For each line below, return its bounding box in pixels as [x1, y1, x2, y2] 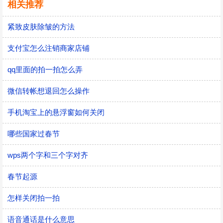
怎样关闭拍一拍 [7, 194, 60, 202]
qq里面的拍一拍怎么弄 [7, 65, 83, 74]
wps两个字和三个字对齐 [7, 151, 88, 159]
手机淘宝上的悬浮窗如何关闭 [7, 108, 105, 116]
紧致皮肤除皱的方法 [7, 22, 75, 31]
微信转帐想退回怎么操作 [7, 87, 90, 95]
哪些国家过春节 [7, 129, 60, 138]
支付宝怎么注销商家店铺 [7, 44, 90, 52]
